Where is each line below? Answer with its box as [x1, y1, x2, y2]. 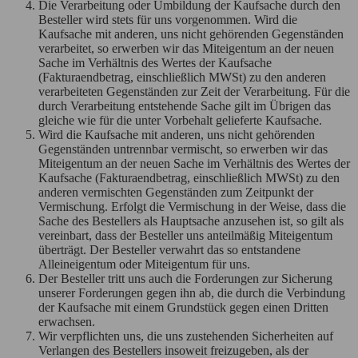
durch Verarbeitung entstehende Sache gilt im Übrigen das [38, 98, 331, 113]
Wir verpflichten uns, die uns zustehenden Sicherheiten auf [38, 328, 333, 343]
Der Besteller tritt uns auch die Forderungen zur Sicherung [38, 271, 332, 285]
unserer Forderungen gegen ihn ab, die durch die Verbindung [38, 285, 345, 300]
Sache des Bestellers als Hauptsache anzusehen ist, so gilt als [38, 213, 344, 228]
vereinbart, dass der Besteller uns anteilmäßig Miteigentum [38, 228, 332, 242]
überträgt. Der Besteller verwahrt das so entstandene [38, 242, 300, 257]
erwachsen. [38, 314, 95, 328]
